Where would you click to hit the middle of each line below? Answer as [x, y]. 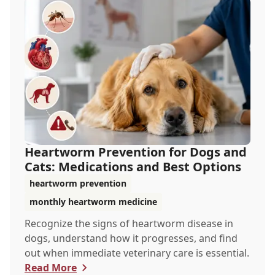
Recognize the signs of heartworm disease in [129, 223]
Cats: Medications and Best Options [133, 167]
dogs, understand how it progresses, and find [131, 238]
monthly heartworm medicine [93, 202]
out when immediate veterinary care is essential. [137, 253]
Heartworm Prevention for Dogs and [136, 152]
